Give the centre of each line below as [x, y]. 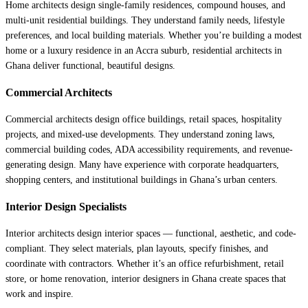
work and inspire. [40, 294]
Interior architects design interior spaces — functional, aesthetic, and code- [151, 234]
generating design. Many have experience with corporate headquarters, [142, 165]
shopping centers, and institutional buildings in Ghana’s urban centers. [142, 180]
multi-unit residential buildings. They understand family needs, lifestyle [145, 21]
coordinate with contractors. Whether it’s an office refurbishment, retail [145, 264]
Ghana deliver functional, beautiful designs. [90, 66]
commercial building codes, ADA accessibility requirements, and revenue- [149, 150]
